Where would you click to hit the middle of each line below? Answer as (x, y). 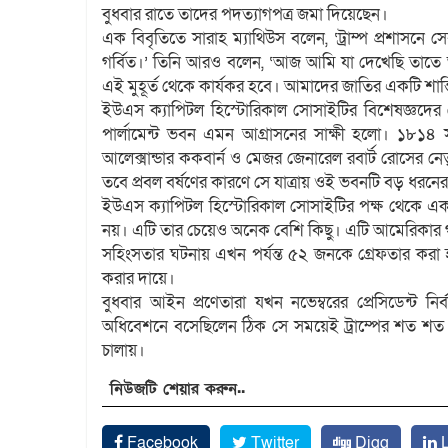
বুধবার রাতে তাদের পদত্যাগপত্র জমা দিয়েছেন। (245, 14)
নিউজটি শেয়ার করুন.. (177, 388)
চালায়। (123, 350)
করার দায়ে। (138, 278)
